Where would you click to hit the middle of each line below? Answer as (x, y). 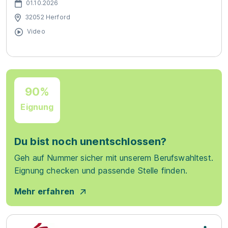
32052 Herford (48, 17)
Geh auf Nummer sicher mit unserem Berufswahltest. (114, 158)
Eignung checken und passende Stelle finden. (101, 170)
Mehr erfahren (45, 191)
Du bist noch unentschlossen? (91, 141)
